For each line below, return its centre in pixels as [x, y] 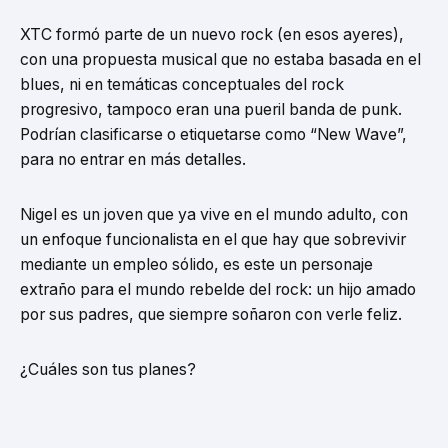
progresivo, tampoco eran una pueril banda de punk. [211, 110]
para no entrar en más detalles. [133, 160]
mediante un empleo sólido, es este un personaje [196, 265]
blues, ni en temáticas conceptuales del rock [182, 85]
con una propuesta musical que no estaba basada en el [220, 60]
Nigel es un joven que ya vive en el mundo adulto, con [214, 215]
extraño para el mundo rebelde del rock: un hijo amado [218, 290]
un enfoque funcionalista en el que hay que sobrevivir [213, 240]
